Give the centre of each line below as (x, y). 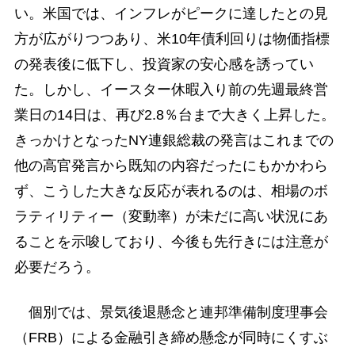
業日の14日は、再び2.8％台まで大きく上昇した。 (174, 115)
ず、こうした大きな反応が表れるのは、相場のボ (171, 191)
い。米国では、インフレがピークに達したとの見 (171, 13)
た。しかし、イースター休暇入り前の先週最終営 (171, 89)
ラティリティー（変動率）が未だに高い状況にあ (171, 216)
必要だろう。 (57, 267)
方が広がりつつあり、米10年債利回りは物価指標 (172, 38)
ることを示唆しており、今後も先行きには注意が (171, 241)
